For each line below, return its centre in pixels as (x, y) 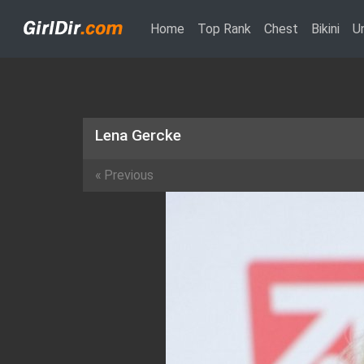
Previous (129, 175)
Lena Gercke (138, 135)
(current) (208, 28)
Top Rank (224, 28)
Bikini (325, 28)
